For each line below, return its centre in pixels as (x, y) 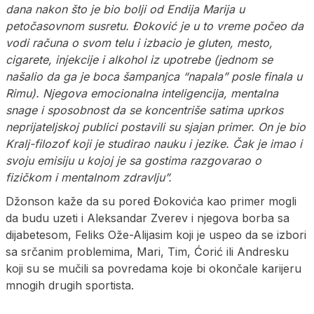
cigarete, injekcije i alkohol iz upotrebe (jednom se (139, 60)
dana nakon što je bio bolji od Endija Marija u (125, 9)
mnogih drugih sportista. (70, 286)
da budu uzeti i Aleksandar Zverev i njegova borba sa (148, 218)
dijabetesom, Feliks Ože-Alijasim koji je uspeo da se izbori (156, 235)
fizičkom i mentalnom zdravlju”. (89, 178)
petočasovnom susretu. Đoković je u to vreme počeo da (155, 26)
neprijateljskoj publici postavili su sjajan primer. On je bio (156, 127)
